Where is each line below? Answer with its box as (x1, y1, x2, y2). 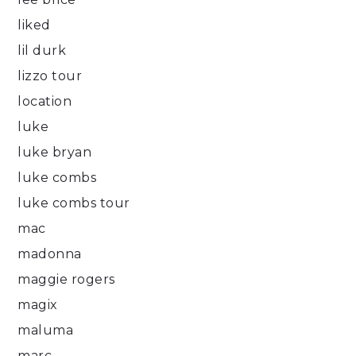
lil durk (17, 43, 67, 59)
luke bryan (17, 145, 92, 161)
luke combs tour (17, 195, 130, 211)
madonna (17, 246, 82, 262)
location (17, 94, 72, 110)
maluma (17, 323, 74, 339)
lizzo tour (17, 68, 83, 84)
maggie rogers (17, 272, 115, 288)
